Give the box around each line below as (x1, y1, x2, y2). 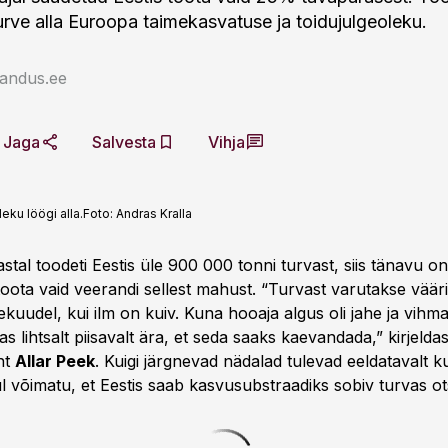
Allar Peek (15, 351, 95, 371)
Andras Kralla (116, 206, 192, 221)
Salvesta (92, 132, 156, 152)
